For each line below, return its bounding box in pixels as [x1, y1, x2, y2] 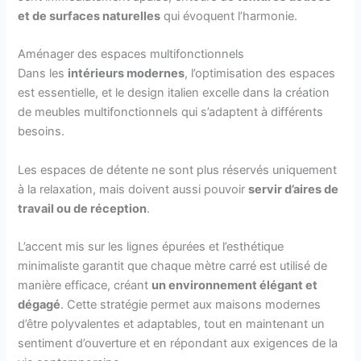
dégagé [18, 297, 61, 312]
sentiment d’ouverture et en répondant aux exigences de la [18, 336, 338, 351]
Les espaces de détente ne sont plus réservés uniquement [18, 162, 338, 177]
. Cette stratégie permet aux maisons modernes [60, 297, 322, 312]
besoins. [18, 124, 65, 139]
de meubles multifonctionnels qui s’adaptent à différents [18, 105, 324, 120]
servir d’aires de [248, 181, 339, 197]
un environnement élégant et [151, 278, 318, 293]
